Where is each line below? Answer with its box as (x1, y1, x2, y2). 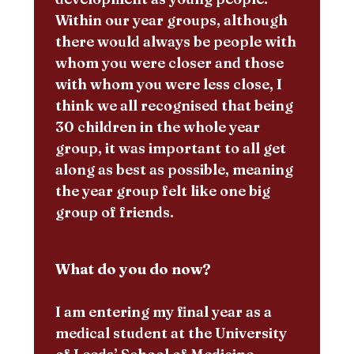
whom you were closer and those (55, 53, 284, 72)
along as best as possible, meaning (55, 160, 293, 179)
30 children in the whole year (55, 117, 260, 136)
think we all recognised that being (55, 96, 293, 115)
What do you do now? (55, 259, 211, 278)
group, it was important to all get (55, 138, 286, 157)
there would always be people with (55, 32, 296, 51)
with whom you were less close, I (55, 74, 282, 93)
